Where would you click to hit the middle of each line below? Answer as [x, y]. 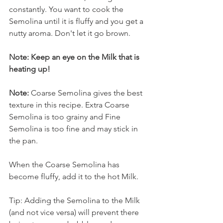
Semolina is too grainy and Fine [66, 116]
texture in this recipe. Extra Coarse [70, 105]
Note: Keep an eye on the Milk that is [75, 57]
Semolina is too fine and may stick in [74, 128]
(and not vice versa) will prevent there [75, 212]
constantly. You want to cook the [67, 9]
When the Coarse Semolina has [65, 164]
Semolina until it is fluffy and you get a [77, 21]
